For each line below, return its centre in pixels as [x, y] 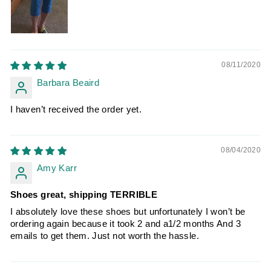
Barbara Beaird [68, 83]
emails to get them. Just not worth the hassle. [105, 236]
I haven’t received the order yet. [76, 109]
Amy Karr [57, 168]
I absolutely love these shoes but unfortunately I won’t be [128, 211]
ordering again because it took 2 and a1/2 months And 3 [126, 224]
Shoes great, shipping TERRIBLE [84, 194]
